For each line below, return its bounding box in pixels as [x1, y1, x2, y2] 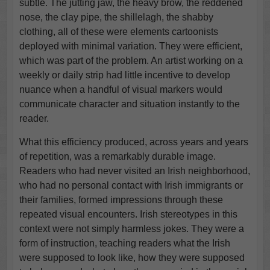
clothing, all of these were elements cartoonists [19, 26, 218, 37]
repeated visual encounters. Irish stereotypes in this [19, 209, 237, 219]
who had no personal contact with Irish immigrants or [19, 180, 243, 190]
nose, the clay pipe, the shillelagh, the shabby [19, 11, 213, 22]
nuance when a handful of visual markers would [19, 84, 222, 95]
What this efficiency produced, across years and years [19, 136, 248, 147]
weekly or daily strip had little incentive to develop [19, 69, 230, 80]
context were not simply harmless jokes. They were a [19, 223, 244, 234]
